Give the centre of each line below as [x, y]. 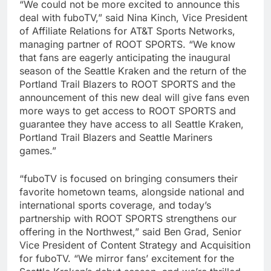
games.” [38, 150]
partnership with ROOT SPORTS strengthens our [128, 218]
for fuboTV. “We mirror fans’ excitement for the [127, 258]
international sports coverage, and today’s [115, 205]
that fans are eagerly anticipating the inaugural [125, 57]
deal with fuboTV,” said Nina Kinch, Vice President [133, 17]
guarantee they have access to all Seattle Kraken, [132, 124]
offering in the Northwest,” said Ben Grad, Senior [130, 231]
